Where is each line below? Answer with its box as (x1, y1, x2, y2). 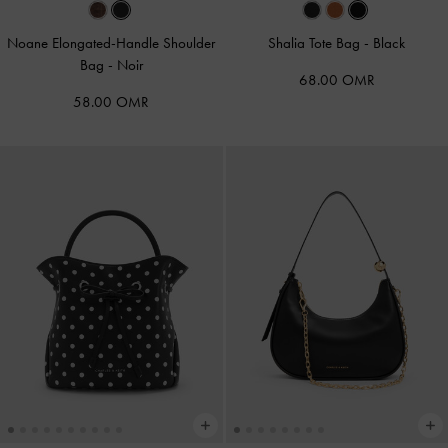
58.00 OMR (73, 92, 150, 111)
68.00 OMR (298, 70, 375, 89)
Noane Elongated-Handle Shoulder (7, 33, 216, 52)
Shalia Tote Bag (268, 33, 365, 52)
